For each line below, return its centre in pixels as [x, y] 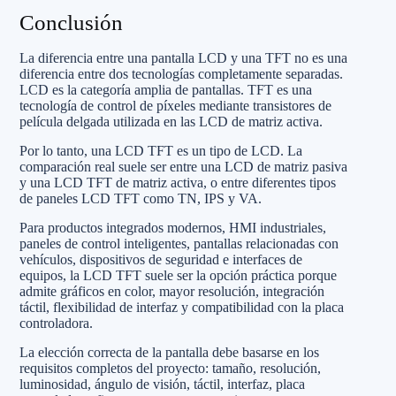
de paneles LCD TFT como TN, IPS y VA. [141, 198]
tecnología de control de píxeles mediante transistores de [175, 106]
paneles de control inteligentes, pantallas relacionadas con [179, 244]
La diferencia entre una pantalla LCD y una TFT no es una [183, 58]
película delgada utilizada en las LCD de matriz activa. [171, 122]
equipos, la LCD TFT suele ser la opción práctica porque [178, 275]
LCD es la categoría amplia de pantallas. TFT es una [166, 90]
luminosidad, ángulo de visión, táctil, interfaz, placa [162, 384]
